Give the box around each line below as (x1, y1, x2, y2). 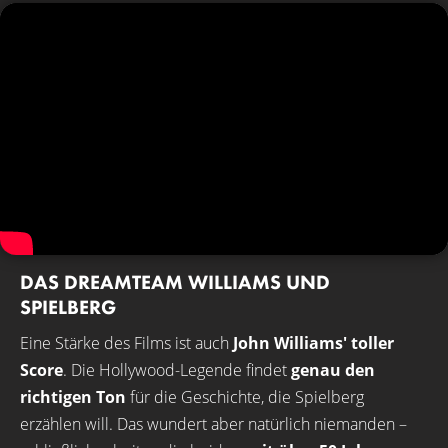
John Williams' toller (233, 332, 394, 354)
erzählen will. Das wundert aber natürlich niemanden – (20, 413, 407, 435)
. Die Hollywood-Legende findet (63, 359, 291, 381)
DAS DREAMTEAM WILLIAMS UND (20, 269, 330, 295)
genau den (291, 359, 375, 381)
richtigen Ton (20, 386, 126, 408)
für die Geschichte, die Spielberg (126, 386, 364, 408)
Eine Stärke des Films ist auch (20, 332, 233, 354)
